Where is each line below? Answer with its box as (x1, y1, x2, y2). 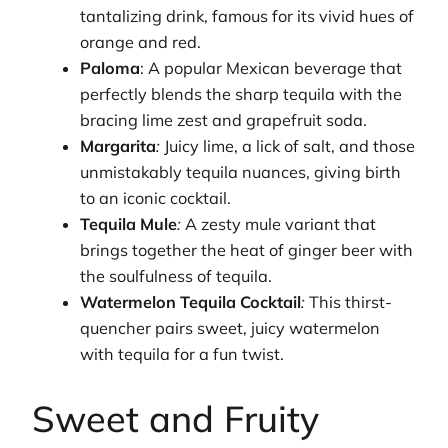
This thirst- (305, 291, 393, 312)
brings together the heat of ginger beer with (80, 239, 414, 260)
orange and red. (80, 31, 202, 52)
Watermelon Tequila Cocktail (80, 291, 302, 312)
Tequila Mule (80, 213, 178, 234)
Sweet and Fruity (32, 396, 319, 442)
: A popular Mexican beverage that (140, 57, 403, 78)
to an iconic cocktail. (80, 187, 232, 208)
